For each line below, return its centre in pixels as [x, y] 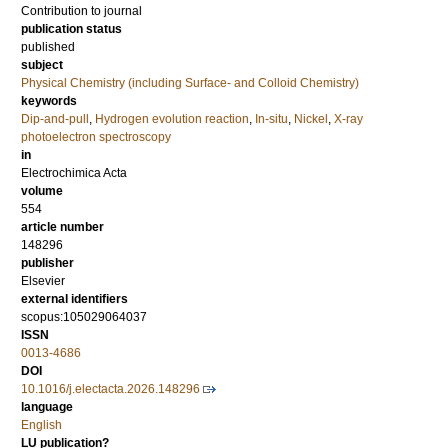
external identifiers [74, 298]
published [48, 46]
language [47, 406]
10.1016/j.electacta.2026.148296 [110, 388]
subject [42, 64]
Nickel [311, 118]
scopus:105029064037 [84, 316]
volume [42, 190]
